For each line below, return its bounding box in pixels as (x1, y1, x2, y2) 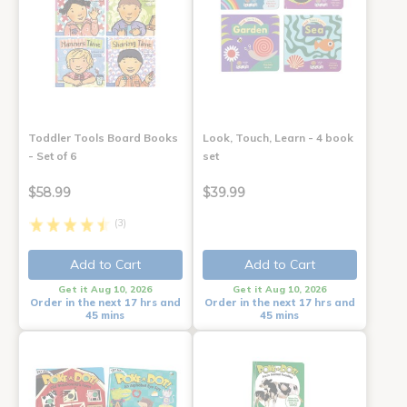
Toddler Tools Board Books (28, 130, 178, 144)
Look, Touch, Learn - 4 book (202, 130, 353, 144)
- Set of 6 (28, 148, 76, 163)
